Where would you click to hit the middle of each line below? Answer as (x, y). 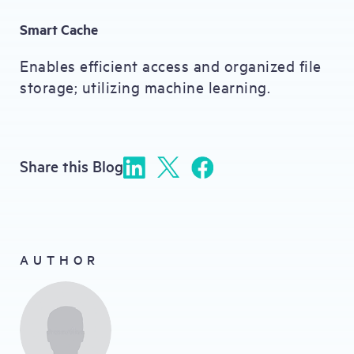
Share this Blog (72, 166)
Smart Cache (59, 29)
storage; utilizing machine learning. (145, 87)
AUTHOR (60, 259)
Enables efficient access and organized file (171, 65)
